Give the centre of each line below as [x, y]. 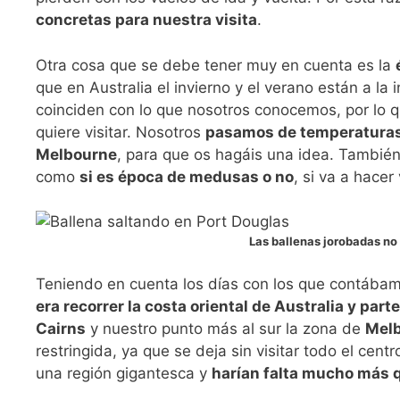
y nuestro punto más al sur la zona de [225, 328]
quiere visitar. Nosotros [121, 132]
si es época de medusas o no [187, 176]
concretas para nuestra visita [146, 20]
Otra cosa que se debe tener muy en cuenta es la [216, 65]
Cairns [61, 328]
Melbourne [76, 154]
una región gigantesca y [124, 373]
